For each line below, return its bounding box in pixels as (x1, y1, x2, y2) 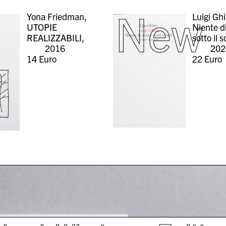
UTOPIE (26, 21, 57, 33)
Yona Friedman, (26, 11, 87, 23)
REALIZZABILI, (26, 32, 84, 44)
